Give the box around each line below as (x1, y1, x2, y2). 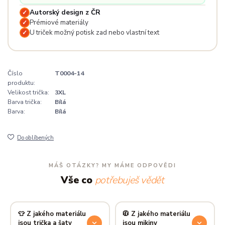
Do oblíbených (17, 134, 54, 142)
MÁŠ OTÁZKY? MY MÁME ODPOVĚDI (49, 162, 176, 170)
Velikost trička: (8, 88, 49, 97)
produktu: (8, 79, 35, 87)
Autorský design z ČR (29, 7, 100, 17)
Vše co (61, 173, 95, 187)
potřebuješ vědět (94, 173, 164, 187)
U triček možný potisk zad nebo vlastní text (29, 27, 159, 37)
